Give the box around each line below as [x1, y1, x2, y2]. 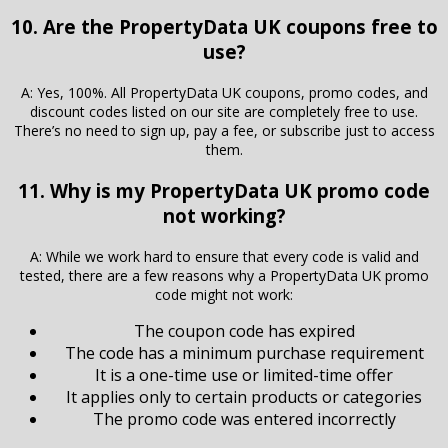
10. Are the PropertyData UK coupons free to [10, 14, 438, 40]
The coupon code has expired [133, 319, 355, 342]
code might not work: [155, 284, 293, 304]
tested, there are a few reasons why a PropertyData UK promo [19, 265, 429, 285]
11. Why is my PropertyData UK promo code [18, 177, 430, 203]
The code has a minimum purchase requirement [64, 341, 424, 364]
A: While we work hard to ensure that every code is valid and [29, 246, 419, 266]
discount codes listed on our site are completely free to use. [30, 102, 418, 122]
